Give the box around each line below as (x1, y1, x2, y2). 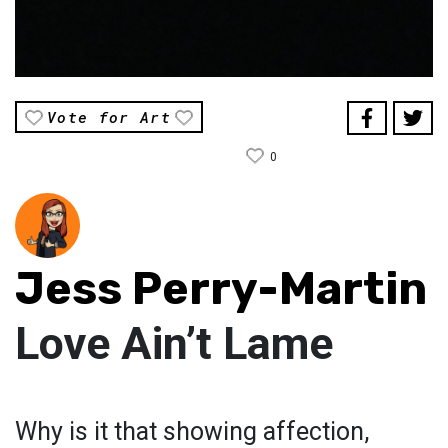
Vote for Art (47, 107, 172, 128)
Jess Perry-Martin (15, 262, 427, 316)
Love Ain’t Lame (15, 317, 333, 371)
